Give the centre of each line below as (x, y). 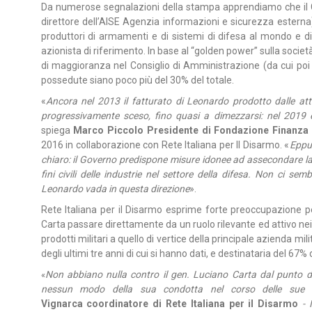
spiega (57, 130)
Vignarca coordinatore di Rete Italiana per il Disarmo (170, 304)
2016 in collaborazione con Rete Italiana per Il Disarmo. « (165, 145)
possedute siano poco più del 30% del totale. (137, 80)
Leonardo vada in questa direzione (115, 189)
